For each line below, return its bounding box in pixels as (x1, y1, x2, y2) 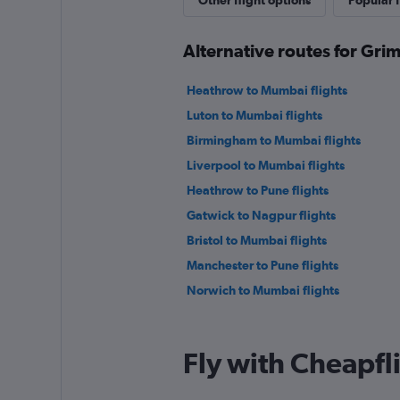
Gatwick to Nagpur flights (186, 208, 336, 222)
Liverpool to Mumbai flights (186, 158, 345, 172)
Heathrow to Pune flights (186, 183, 329, 197)
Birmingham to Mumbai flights (186, 133, 361, 147)
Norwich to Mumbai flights (186, 283, 339, 297)
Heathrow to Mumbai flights (186, 83, 347, 97)
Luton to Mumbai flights (186, 108, 322, 122)
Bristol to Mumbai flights (186, 233, 327, 247)
